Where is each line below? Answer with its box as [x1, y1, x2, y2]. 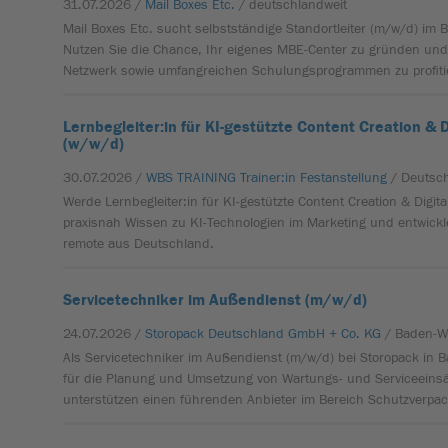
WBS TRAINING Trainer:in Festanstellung [146, 170, 388, 186]
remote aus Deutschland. [63, 236, 215, 252]
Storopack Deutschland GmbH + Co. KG [145, 326, 382, 342]
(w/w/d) [63, 135, 125, 153]
